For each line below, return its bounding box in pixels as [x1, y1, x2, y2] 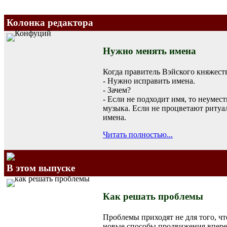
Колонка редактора [7, 17, 93, 28]
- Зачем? [103, 85, 131, 94]
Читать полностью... [103, 130, 173, 139]
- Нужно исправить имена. [103, 76, 195, 85]
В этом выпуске [7, 162, 75, 173]
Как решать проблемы [103, 191, 203, 202]
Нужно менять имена [103, 45, 196, 56]
